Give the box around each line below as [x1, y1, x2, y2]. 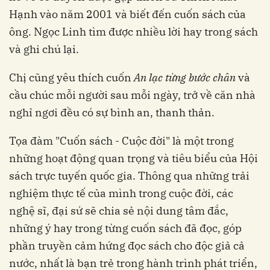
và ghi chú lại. [9, 42, 79, 57]
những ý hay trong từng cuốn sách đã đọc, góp [9, 221, 242, 236]
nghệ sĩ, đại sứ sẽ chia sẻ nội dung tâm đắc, [9, 204, 228, 218]
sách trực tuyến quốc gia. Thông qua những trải [9, 169, 250, 183]
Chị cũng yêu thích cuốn [9, 71, 134, 85]
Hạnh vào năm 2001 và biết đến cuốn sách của [9, 7, 246, 22]
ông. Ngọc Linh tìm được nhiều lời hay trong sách [9, 25, 258, 39]
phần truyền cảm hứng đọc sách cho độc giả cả [9, 239, 245, 253]
